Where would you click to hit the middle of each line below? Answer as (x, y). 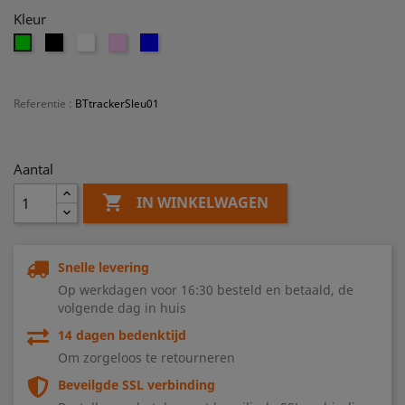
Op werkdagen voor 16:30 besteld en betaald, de (206, 290)
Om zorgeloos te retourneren (146, 358)
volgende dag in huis (122, 308)
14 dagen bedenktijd (122, 335)
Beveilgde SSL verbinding (137, 385)
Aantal (33, 169)
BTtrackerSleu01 (117, 104)
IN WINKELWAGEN (203, 203)
